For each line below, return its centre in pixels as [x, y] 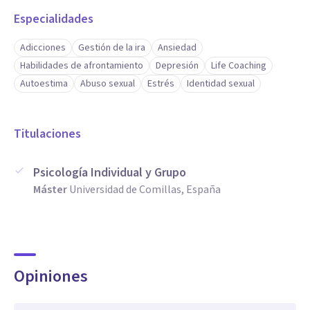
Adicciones [43, 48]
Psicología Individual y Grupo [110, 173]
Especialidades [54, 19]
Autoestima [44, 84]
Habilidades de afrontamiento [82, 66]
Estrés [161, 84]
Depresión [177, 66]
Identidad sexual [221, 84]
